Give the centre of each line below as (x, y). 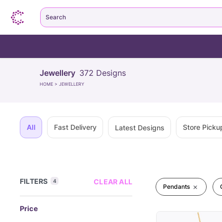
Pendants (176, 187)
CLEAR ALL (113, 182)
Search (56, 17)
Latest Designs (139, 127)
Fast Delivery (75, 127)
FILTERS (34, 181)
